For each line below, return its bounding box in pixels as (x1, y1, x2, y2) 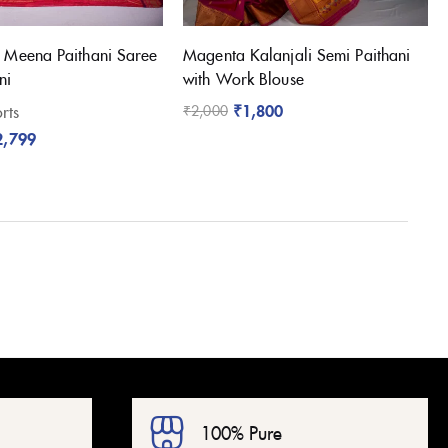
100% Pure (201, 420, 282, 446)
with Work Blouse (183, 67, 304, 90)
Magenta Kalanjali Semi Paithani (183, 43, 411, 66)
